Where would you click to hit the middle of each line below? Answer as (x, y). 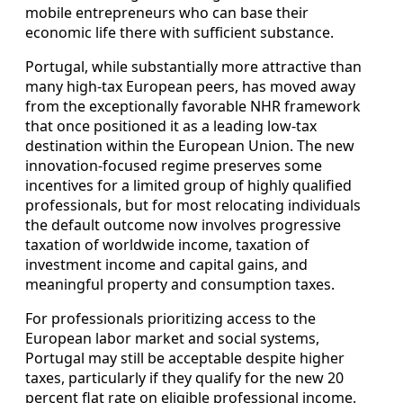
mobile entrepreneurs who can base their (167, 12)
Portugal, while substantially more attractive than (193, 66)
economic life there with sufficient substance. (179, 32)
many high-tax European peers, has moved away (190, 86)
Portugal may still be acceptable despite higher (185, 358)
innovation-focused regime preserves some (174, 165)
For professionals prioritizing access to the (170, 318)
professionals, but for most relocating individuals (193, 205)
